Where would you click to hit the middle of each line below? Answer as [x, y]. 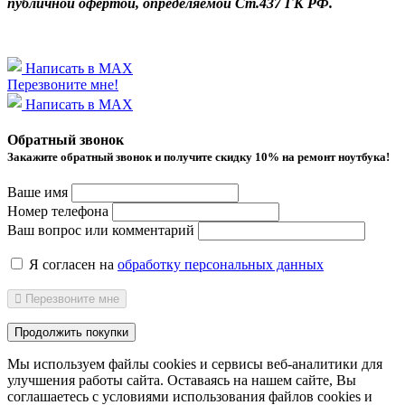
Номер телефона [58, 212]
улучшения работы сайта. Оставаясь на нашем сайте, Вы [182, 381]
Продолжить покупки [71, 333]
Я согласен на [71, 265]
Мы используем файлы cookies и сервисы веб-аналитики [184, 364]
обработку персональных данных [221, 265]
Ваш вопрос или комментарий [101, 231]
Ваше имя [38, 193]
